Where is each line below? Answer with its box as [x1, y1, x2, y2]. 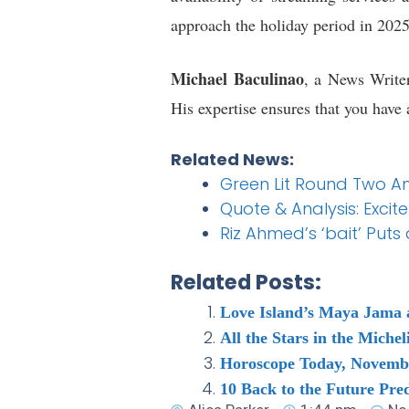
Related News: [171, 148, 294, 172]
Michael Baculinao [171, 67, 304, 91]
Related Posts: [171, 267, 321, 298]
